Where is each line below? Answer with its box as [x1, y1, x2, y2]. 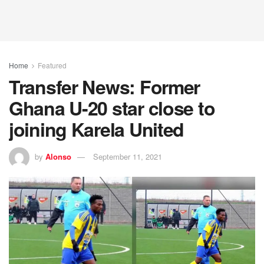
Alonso [45, 150, 71, 162]
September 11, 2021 [93, 150, 162, 162]
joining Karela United [9, 115, 184, 143]
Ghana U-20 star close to [9, 94, 215, 121]
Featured [38, 60, 67, 70]
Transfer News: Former [9, 73, 200, 100]
